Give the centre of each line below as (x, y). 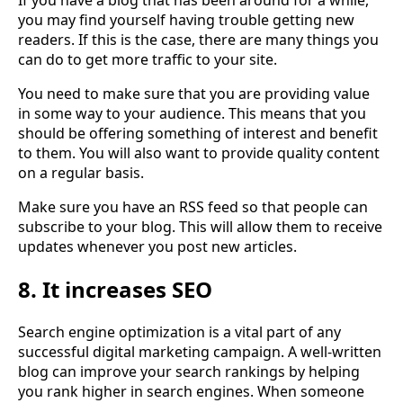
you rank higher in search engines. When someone (191, 391)
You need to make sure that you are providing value (194, 93)
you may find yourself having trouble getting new (186, 19)
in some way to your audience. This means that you (192, 113)
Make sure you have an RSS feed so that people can (193, 206)
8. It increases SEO (115, 289)
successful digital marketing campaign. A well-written (200, 351)
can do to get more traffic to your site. (148, 59)
